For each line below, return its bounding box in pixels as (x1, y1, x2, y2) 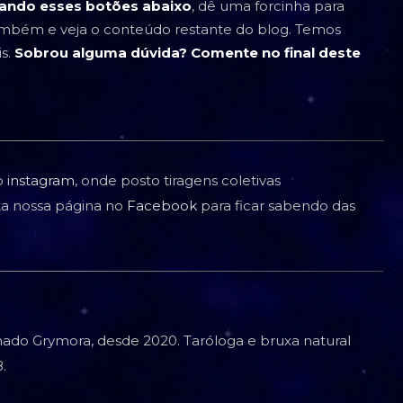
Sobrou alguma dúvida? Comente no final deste (14, 43, 361, 61)
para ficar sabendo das (197, 196, 355, 214)
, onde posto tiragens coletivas (75, 171, 281, 189)
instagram (7, 171, 75, 189)
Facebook (127, 196, 197, 214)
